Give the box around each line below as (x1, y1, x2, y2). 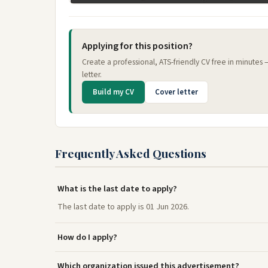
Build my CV (93, 87, 134, 98)
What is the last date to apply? (57, 182, 177, 195)
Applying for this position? (82, 39, 193, 53)
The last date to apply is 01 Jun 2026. (57, 201, 189, 213)
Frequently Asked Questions (55, 145, 206, 161)
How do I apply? (57, 231, 117, 243)
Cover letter (155, 87, 198, 98)
